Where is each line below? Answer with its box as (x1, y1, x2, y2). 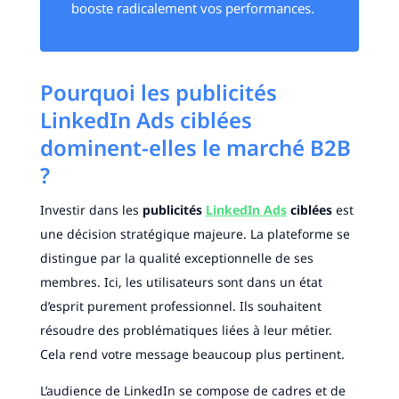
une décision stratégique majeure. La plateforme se (39, 225, 350, 243)
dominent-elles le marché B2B (39, 133, 351, 163)
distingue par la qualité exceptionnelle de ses (39, 249, 313, 267)
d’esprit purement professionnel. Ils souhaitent (39, 297, 322, 315)
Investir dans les (39, 201, 142, 219)
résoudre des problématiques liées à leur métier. (39, 322, 332, 339)
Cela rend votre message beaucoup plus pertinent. (39, 346, 345, 363)
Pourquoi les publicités (39, 77, 277, 108)
